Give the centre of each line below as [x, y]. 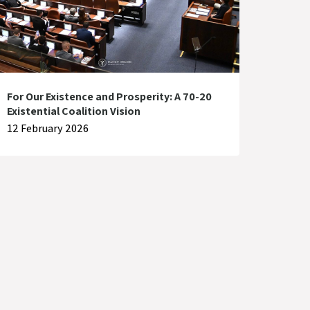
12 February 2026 [48, 129]
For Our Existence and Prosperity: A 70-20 [109, 97]
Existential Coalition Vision [74, 111]
